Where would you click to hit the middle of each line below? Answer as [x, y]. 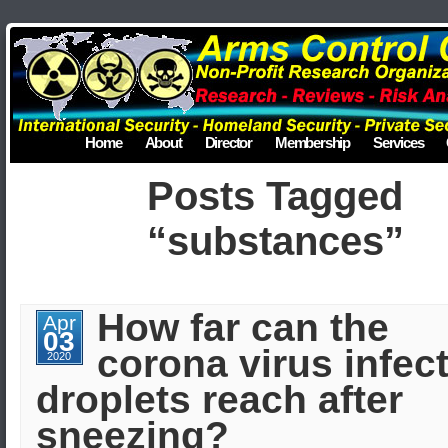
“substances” [275, 241]
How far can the [242, 327]
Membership [312, 142]
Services [398, 142]
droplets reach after [219, 399]
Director [228, 142]
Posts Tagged [275, 196]
